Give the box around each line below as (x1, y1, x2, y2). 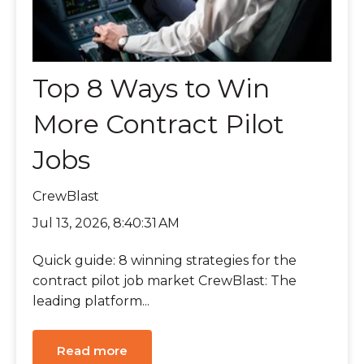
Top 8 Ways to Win (32, 72, 270, 105)
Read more (57, 342, 128, 358)
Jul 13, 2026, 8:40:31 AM (32, 214, 180, 231)
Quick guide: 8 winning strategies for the (32, 253, 297, 269)
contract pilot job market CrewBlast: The (32, 273, 297, 289)
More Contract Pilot (32, 108, 284, 141)
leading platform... (32, 293, 149, 310)
